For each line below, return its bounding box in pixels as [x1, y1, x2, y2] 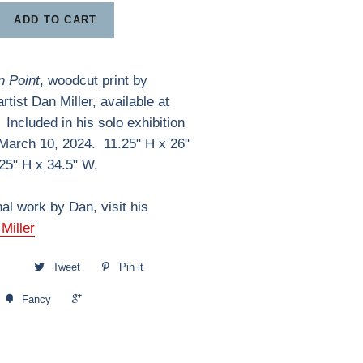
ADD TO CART [14, 14, 97, 26]
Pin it [118, 261, 143, 273]
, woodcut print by [39, 73, 147, 88]
